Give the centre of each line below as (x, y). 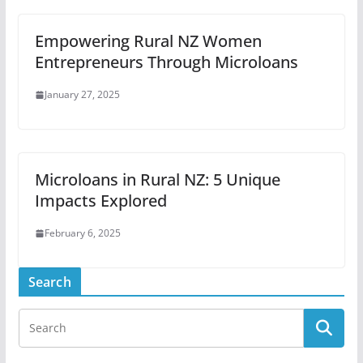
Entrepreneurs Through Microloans (166, 62)
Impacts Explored (100, 201)
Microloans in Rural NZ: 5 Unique (157, 179)
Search (49, 282)
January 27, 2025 (82, 94)
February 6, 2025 (82, 233)
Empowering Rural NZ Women (148, 41)
